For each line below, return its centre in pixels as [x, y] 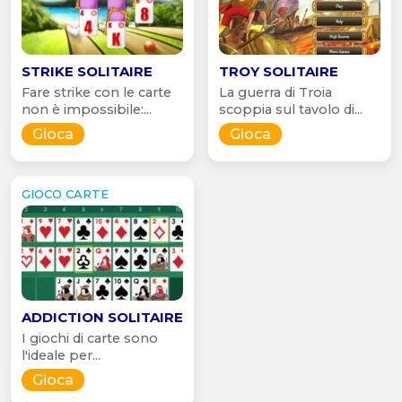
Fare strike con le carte [96, 92]
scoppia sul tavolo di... [291, 109]
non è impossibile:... [87, 109]
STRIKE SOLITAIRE [87, 71]
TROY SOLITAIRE [279, 71]
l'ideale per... [61, 355]
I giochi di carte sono [90, 338]
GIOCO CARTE [65, 193]
